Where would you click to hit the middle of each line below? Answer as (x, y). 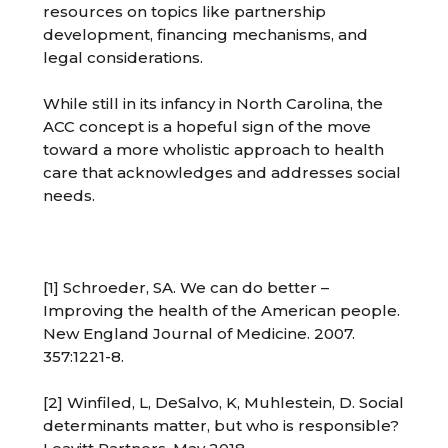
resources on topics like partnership (185, 12)
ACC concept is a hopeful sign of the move (207, 127)
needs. (69, 196)
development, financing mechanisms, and (206, 35)
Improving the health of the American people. (222, 311)
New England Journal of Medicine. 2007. (199, 334)
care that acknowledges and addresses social (222, 173)
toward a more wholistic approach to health (214, 150)
